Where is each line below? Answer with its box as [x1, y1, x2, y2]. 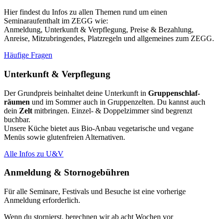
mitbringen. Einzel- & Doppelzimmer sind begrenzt [32, 106, 192, 115]
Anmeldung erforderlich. [4, 196, 80, 205]
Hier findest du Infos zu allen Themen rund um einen [4, 8, 167, 17]
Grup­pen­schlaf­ [148, 88, 200, 97]
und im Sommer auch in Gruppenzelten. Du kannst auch [30, 97, 205, 106]
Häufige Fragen [4, 51, 52, 60]
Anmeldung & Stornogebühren [4, 167, 130, 178]
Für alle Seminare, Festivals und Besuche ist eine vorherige [4, 187, 186, 196]
